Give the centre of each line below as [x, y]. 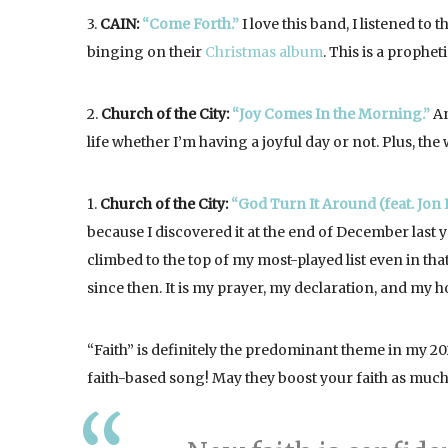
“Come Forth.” [190, 24]
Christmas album [264, 52]
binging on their [146, 52]
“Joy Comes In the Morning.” [331, 114]
